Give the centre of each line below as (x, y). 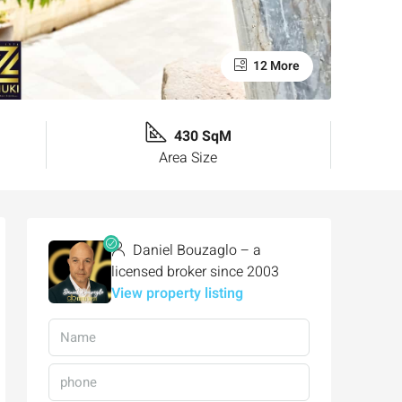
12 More (275, 66)
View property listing (177, 293)
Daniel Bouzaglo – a (195, 250)
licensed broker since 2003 (195, 271)
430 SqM (202, 136)
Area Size (188, 157)
